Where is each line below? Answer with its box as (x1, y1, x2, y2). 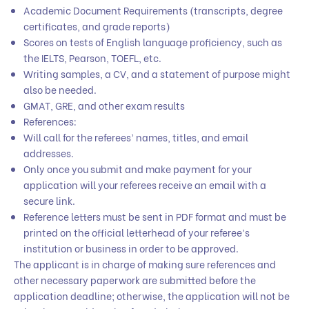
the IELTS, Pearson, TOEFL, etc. (23, 50, 161, 66)
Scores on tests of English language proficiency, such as (23, 34, 282, 50)
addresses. (23, 146, 74, 161)
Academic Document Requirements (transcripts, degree (23, 3, 283, 18)
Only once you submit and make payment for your (23, 161, 252, 177)
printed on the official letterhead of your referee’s (23, 225, 250, 240)
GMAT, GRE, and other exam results (23, 98, 185, 113)
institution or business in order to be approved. (23, 241, 239, 256)
